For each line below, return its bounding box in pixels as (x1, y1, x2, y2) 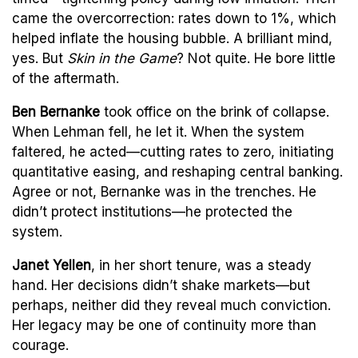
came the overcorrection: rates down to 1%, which (12, 10, 336, 26)
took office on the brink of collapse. (100, 103, 329, 120)
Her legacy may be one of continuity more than (12, 316, 316, 333)
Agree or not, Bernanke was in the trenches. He (12, 183, 316, 200)
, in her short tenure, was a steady (91, 257, 312, 273)
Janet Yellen (12, 257, 91, 273)
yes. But (12, 50, 67, 66)
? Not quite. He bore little (177, 50, 336, 66)
